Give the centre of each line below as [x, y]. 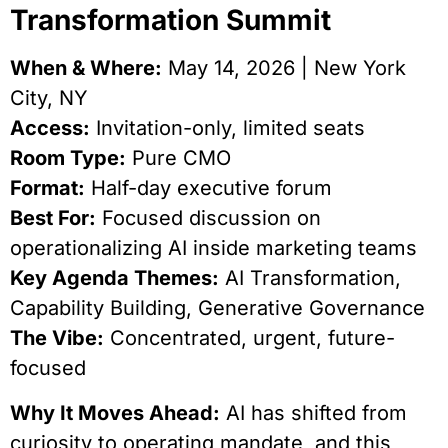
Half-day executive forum [208, 188]
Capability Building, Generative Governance [217, 308]
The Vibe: [57, 338]
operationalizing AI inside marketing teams [213, 248]
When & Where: [86, 68]
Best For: [53, 218]
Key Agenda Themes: [114, 278]
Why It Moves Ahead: [115, 412]
